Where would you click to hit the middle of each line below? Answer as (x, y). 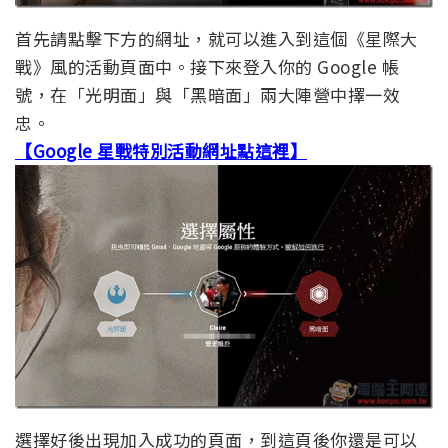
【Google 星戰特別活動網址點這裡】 (161, 150)
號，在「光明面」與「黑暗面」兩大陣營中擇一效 (207, 94)
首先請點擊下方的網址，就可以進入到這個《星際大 (216, 38)
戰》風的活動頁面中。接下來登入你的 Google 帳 (207, 66)
